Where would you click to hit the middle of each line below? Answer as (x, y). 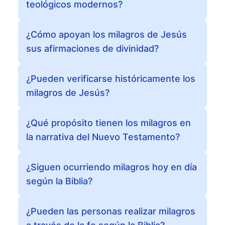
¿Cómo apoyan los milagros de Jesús (106, 34)
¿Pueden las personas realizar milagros (111, 211)
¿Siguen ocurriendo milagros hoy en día (111, 167)
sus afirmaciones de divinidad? (92, 48)
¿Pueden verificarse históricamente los (111, 79)
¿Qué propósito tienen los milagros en (108, 123)
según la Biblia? (59, 181)
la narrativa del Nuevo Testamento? (103, 137)
